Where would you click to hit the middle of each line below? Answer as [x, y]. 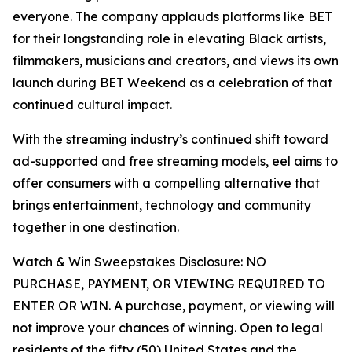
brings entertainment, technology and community [162, 205]
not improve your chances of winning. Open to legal [168, 328]
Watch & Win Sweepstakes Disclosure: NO [139, 262]
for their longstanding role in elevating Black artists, [169, 39]
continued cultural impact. [92, 105]
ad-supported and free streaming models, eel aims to [175, 161]
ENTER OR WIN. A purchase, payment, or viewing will [174, 306]
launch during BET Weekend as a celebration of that [172, 83]
